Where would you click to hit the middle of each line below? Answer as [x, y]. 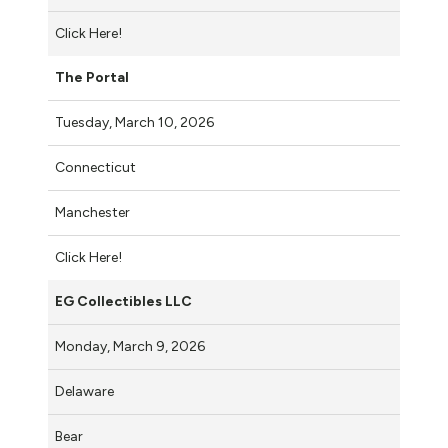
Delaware [84, 391]
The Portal [92, 77]
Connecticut [95, 167]
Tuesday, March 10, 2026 [136, 122]
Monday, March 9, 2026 [131, 346]
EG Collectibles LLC [123, 301]
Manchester [92, 212]
